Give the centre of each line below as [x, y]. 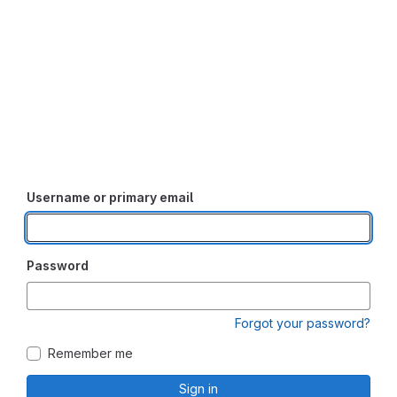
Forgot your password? [303, 323]
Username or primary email [110, 198]
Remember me [90, 354]
